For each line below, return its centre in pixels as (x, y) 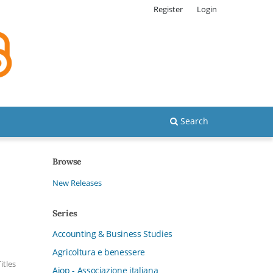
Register (168, 9)
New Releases (77, 183)
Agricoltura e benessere (99, 252)
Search (193, 121)
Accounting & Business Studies (112, 233)
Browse (67, 161)
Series (65, 213)
